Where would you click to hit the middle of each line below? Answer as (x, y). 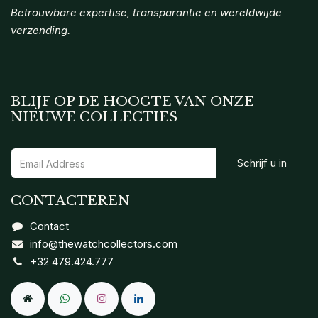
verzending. (40, 31)
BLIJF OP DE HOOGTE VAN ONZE (132, 102)
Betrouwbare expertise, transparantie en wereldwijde (146, 13)
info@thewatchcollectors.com (104, 244)
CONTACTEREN (70, 201)
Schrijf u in (262, 163)
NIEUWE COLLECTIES (94, 117)
